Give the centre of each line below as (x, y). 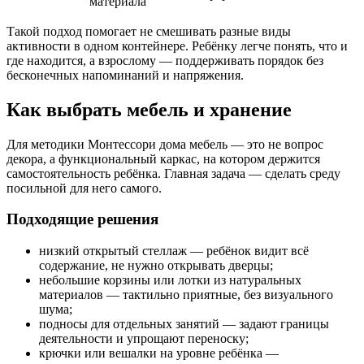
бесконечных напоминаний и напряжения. (125, 75)
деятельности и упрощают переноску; (144, 339)
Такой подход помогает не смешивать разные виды (149, 31)
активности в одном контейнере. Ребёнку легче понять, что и (177, 45)
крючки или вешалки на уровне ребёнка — (159, 353)
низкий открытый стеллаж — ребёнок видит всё (174, 251)
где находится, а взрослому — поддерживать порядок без (165, 60)
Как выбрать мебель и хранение (149, 109)
